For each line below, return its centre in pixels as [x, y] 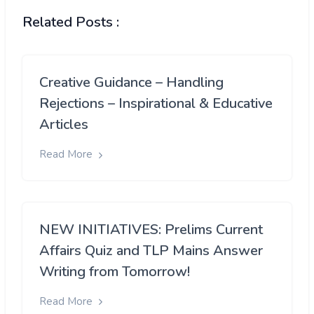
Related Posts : [71, 22]
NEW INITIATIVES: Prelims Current [151, 229]
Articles [64, 125]
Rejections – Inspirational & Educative [156, 104]
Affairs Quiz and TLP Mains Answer [151, 250]
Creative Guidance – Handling [131, 83]
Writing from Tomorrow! [115, 271]
